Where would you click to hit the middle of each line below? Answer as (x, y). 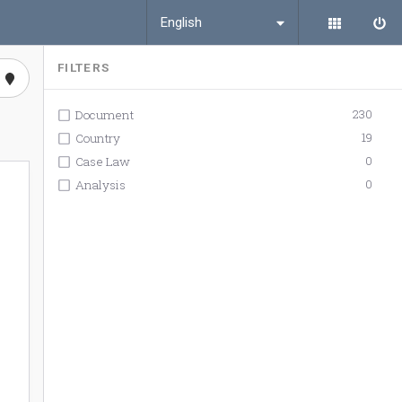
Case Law (103, 162)
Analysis (100, 185)
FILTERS (84, 67)
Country (98, 138)
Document (105, 115)
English (181, 22)
